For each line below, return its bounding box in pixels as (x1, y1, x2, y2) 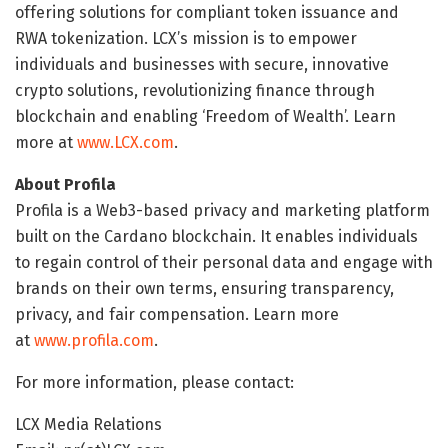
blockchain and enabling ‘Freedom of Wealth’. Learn (15, 106, 396, 126)
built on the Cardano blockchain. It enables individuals (15, 226, 418, 246)
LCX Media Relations (15, 414, 162, 434)
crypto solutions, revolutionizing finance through (15, 80, 375, 100)
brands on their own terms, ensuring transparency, (15, 278, 394, 298)
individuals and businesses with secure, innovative (15, 54, 389, 74)
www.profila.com (30, 330, 154, 350)
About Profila (15, 174, 116, 194)
